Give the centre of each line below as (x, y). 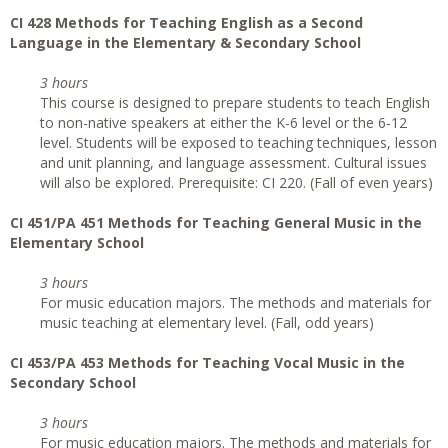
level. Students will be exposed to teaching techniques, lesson (238, 142)
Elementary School (77, 242)
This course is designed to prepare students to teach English (235, 102)
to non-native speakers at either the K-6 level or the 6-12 (223, 122)
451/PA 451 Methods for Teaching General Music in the (224, 222)
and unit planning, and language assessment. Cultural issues (233, 162)
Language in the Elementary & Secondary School (185, 42)
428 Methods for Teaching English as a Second (195, 22)
